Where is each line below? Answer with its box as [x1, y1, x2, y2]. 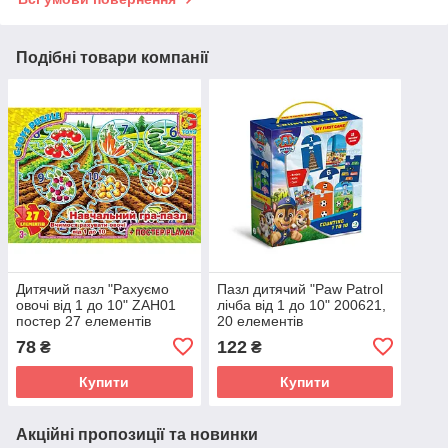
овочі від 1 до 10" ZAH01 [16, 296, 176, 313]
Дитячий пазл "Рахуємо [16, 280, 169, 297]
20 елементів [216, 312, 303, 329]
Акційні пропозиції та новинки [16, 425, 258, 443]
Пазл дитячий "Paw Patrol [216, 280, 383, 297]
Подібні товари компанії [16, 49, 209, 67]
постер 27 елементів [16, 312, 151, 329]
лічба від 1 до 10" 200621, [216, 296, 386, 313]
